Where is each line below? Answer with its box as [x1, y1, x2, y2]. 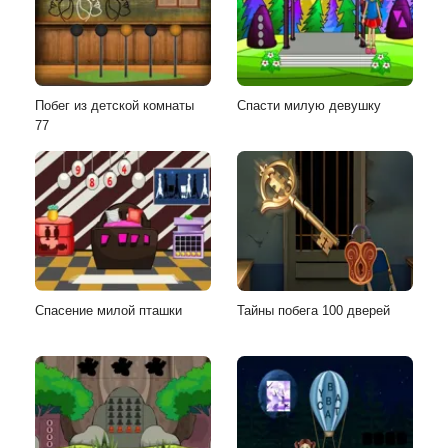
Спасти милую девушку [237, 97, 381, 113]
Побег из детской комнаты [35, 97, 194, 113]
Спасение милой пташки [35, 302, 182, 318]
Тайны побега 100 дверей [237, 302, 390, 318]
